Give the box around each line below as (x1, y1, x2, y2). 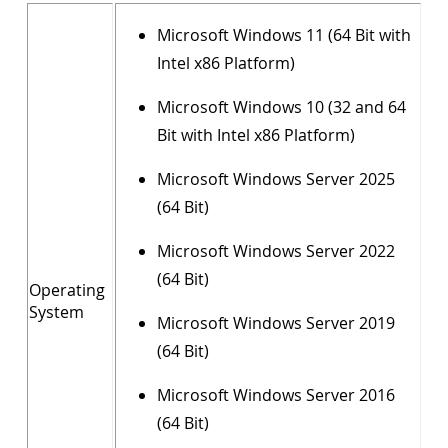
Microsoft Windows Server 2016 (157, 384, 395, 406)
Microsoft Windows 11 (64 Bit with (157, 24, 411, 46)
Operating (29, 279, 105, 301)
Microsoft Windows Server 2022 (157, 240, 395, 262)
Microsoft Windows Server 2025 (157, 168, 395, 190)
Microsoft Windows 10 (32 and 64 (157, 96, 406, 118)
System (29, 301, 84, 323)
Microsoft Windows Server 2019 (157, 312, 395, 334)
